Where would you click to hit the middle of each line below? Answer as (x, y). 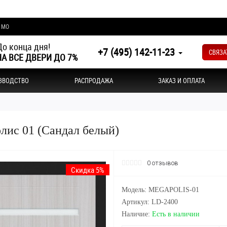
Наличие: (137, 214)
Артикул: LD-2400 (150, 202)
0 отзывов (163, 163)
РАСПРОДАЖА (93, 81)
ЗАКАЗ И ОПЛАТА (181, 81)
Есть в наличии (176, 214)
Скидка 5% (88, 170)
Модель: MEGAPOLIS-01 (160, 190)
